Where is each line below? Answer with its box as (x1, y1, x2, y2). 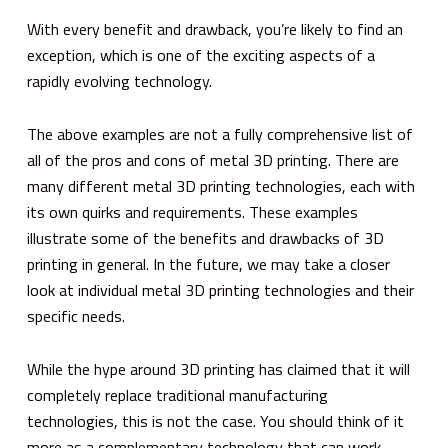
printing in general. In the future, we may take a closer (26, 251, 390, 276)
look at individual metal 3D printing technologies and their (26, 277, 414, 302)
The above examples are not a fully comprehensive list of (26, 121, 413, 146)
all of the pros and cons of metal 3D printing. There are (26, 147, 399, 172)
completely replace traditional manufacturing (26, 382, 328, 407)
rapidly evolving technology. (26, 68, 212, 93)
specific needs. (26, 303, 125, 328)
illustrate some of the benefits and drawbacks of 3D (26, 225, 384, 250)
